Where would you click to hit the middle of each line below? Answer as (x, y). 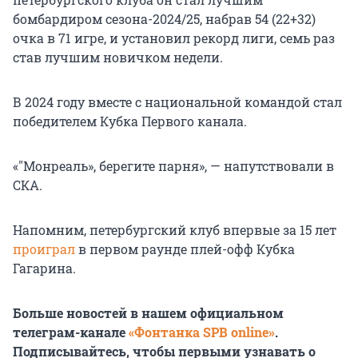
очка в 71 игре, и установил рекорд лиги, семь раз (174, 38)
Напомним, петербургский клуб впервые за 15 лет (175, 230)
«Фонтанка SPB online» (202, 332)
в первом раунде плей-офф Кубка (185, 249)
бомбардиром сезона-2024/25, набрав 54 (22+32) (164, 19)
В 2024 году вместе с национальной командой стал (177, 102)
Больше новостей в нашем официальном (148, 313)
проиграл (44, 249)
